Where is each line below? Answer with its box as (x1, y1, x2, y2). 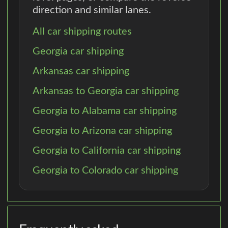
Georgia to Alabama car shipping (32, 105, 177, 116)
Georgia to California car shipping (32, 145, 181, 156)
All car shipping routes (32, 26, 132, 37)
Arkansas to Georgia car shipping (32, 85, 179, 96)
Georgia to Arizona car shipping (32, 125, 172, 136)
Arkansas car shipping (32, 66, 129, 76)
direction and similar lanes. (32, 5, 151, 15)
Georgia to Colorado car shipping (32, 165, 178, 176)
